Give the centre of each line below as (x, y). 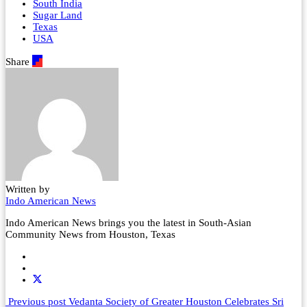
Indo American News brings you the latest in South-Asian (128, 223)
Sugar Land (58, 15)
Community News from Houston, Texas (90, 235)
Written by (28, 189)
